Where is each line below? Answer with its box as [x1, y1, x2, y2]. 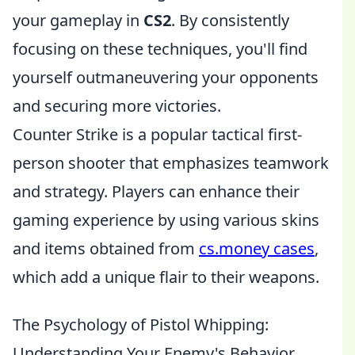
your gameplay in [13, 10, 143, 31]
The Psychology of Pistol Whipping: [13, 314, 269, 335]
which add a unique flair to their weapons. [13, 266, 319, 288]
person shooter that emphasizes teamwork [13, 152, 329, 174]
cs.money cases [199, 238, 315, 259]
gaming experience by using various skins [13, 209, 319, 231]
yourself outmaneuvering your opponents [13, 67, 319, 88]
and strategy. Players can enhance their [13, 181, 300, 202]
